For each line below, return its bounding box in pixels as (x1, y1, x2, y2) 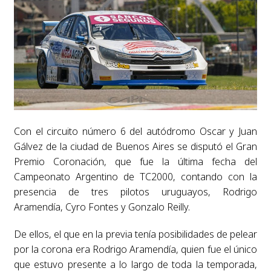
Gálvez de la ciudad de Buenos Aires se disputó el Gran (13, 139, 258, 153)
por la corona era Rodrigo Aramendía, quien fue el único (13, 242, 258, 256)
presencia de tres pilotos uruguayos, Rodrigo (13, 184, 258, 198)
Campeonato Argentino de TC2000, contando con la (13, 169, 258, 183)
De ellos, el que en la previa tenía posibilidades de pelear (13, 227, 258, 241)
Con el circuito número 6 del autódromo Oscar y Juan (13, 124, 258, 138)
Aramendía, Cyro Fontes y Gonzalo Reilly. (13, 200, 190, 214)
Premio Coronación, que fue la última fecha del (13, 154, 258, 168)
